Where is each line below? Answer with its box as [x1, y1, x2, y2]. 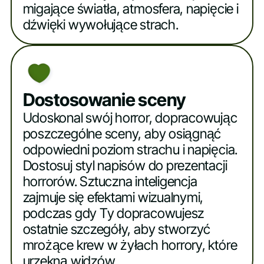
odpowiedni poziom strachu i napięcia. [22, 141, 238, 159]
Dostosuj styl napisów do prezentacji [22, 157, 227, 174]
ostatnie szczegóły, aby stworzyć [22, 221, 211, 238]
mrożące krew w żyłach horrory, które [22, 237, 237, 254]
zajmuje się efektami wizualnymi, [22, 189, 204, 206]
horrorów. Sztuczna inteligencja [22, 173, 197, 190]
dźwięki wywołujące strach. [22, 16, 179, 33]
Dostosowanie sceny [22, 89, 186, 111]
